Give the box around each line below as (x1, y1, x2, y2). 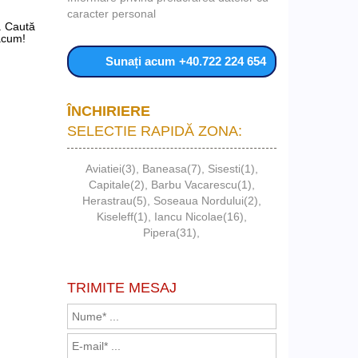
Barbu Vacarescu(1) (150, 178, 252, 191)
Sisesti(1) (207, 162, 255, 175)
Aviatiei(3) (85, 162, 136, 175)
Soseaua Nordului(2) (153, 194, 258, 207)
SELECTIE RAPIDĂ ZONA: (66, 123, 242, 139)
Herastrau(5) (82, 194, 147, 207)
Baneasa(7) (141, 162, 201, 175)
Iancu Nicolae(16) (153, 210, 244, 223)
